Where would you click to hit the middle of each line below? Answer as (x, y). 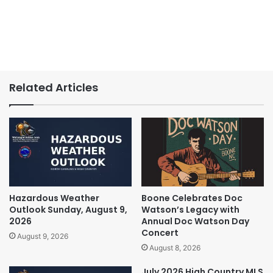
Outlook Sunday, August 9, (68, 210)
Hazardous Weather (54, 198)
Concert (160, 233)
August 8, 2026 (175, 248)
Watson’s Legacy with (190, 210)
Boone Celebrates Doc (192, 198)
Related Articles (54, 87)
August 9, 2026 (43, 236)
